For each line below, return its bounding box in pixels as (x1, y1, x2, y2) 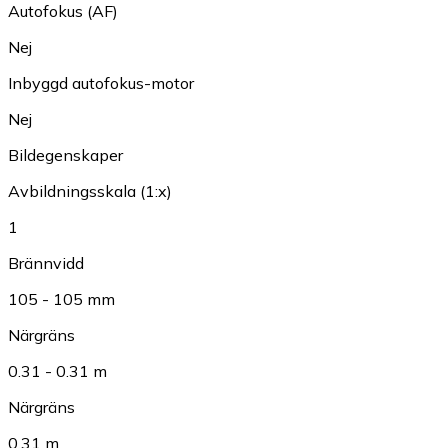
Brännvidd (8, 253, 84, 274)
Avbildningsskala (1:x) (8, 181, 172, 202)
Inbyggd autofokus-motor (8, 73, 194, 94)
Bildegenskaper (8, 145, 123, 166)
